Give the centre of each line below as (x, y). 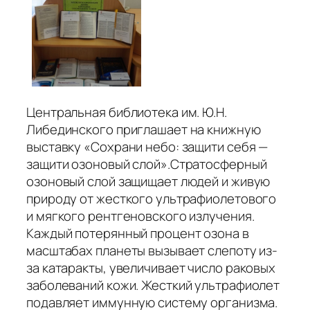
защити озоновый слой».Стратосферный (147, 164)
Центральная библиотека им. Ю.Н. (127, 112)
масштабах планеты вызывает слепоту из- (152, 250)
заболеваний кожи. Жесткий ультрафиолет (153, 285)
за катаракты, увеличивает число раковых (151, 267)
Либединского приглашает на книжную (144, 129)
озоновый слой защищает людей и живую (148, 181)
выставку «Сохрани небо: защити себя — (147, 146)
